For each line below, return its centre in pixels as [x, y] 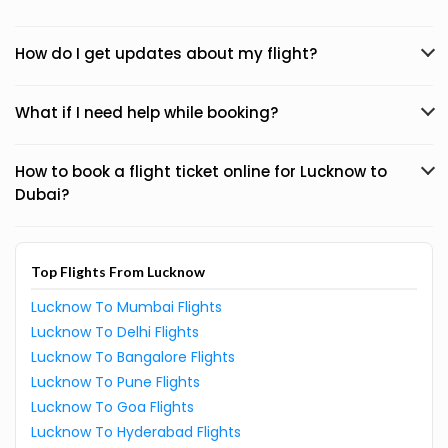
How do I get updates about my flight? [166, 53]
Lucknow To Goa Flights [112, 407]
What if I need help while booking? [146, 112]
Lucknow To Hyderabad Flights [136, 432]
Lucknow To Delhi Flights [115, 332]
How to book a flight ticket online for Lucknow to [201, 171]
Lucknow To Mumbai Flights [126, 307]
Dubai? [42, 194]
